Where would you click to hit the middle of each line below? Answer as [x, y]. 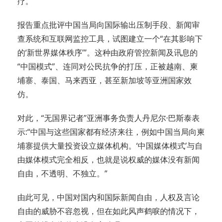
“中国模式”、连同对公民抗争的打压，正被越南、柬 [108, 67]
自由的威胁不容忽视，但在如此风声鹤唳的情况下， [109, 211]
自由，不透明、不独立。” [62, 174]
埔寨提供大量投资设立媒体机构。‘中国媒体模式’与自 [110, 146]
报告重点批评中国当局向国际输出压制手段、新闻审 [109, 25]
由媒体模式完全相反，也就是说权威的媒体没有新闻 [109, 160]
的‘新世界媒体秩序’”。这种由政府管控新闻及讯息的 [108, 53]
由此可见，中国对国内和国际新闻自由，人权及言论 [109, 197]
